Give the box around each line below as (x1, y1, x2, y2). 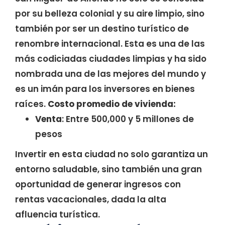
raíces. (15, 98, 48, 110)
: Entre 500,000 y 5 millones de (62, 113, 194, 125)
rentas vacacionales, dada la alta (15, 193, 166, 205)
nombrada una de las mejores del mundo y (15, 68, 206, 80)
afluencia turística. (15, 208, 100, 220)
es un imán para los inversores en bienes (15, 83, 195, 95)
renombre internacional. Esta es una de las (15, 38, 205, 50)
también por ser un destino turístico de (15, 23, 189, 35)
